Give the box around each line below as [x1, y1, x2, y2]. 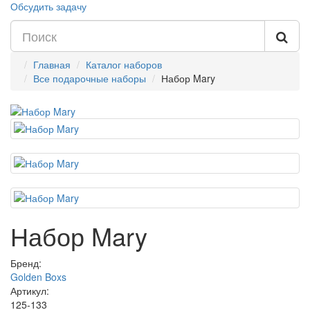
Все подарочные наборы [33, 71, 146, 85]
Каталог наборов [86, 57, 162, 71]
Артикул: [10, 283, 49, 298]
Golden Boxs [10, 269, 66, 284]
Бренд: [10, 255, 42, 270]
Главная [33, 57, 71, 71]
